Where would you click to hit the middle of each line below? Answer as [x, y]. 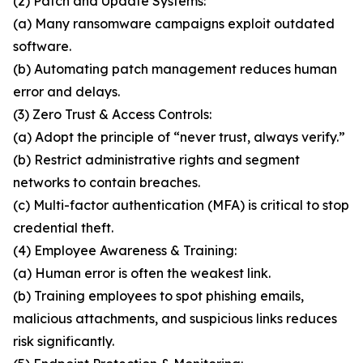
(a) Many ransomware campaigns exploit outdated [174, 24]
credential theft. [63, 228]
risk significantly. [64, 342]
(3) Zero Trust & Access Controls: [112, 115]
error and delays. [66, 92]
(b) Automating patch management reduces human [175, 69]
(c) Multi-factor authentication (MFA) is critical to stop [181, 205]
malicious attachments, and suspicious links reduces [175, 319]
